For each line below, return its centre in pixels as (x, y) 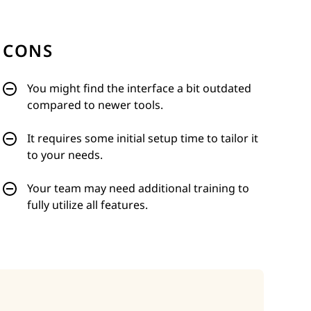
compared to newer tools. (95, 105)
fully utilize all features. (87, 205)
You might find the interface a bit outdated (139, 89)
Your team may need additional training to (138, 188)
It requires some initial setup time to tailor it (143, 138)
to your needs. (65, 155)
